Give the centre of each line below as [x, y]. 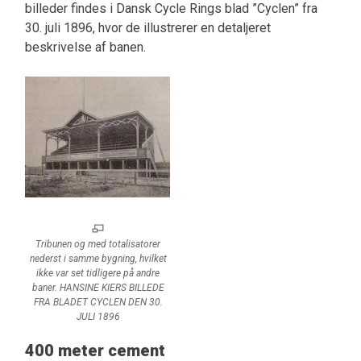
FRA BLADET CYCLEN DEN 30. [98, 302]
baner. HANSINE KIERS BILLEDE [98, 287]
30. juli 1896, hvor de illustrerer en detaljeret [147, 27]
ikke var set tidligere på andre [98, 273]
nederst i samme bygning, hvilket [98, 258]
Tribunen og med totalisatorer [98, 244]
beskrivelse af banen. [85, 47]
